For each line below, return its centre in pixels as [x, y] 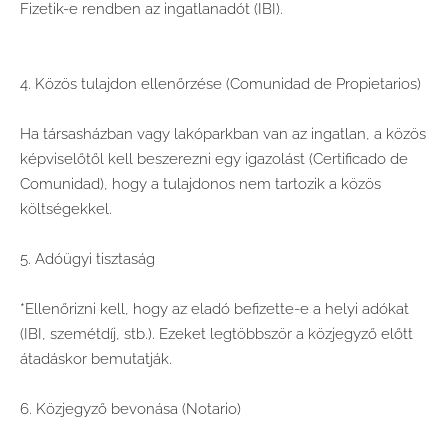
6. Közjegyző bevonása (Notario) [130, 408]
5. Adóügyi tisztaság [87, 258]
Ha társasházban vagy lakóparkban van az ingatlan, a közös [223, 133]
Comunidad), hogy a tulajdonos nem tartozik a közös [200, 183]
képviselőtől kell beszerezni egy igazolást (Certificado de [214, 158]
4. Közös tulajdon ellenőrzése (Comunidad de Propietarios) [220, 83]
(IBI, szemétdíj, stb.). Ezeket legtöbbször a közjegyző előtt [216, 333]
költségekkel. [66, 208]
